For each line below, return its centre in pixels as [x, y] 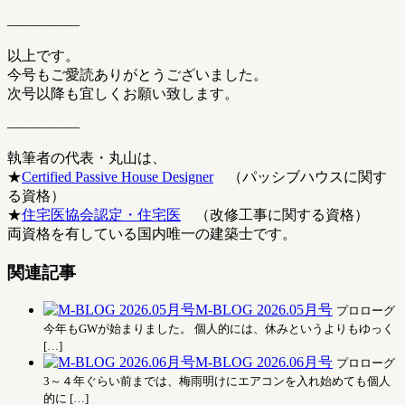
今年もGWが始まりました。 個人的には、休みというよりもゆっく [219, 329]
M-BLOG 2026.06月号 [264, 363]
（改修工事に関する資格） [275, 214]
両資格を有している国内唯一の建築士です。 [152, 233]
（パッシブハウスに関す [300, 176]
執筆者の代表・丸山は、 [87, 157]
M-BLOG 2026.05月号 [264, 310]
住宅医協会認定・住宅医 [101, 214]
